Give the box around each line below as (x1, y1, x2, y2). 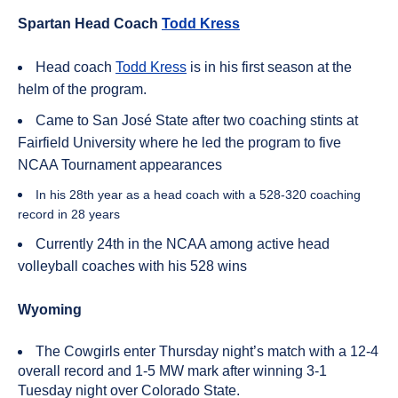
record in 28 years (18, 207, 120, 221)
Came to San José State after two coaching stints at (36, 113, 358, 128)
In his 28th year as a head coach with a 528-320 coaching (36, 187, 361, 202)
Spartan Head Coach (18, 16, 162, 31)
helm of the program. (18, 82, 147, 97)
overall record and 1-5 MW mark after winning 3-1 (18, 363, 327, 378)
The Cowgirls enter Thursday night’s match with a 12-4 (36, 344, 378, 359)
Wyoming (18, 302, 82, 317)
